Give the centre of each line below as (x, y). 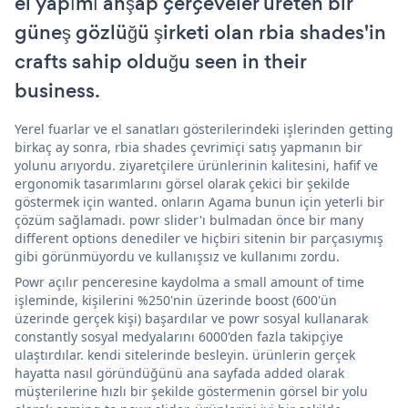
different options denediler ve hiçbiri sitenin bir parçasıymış (199, 238)
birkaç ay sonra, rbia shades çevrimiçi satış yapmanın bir (189, 147)
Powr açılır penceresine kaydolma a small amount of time (189, 281)
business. (57, 90)
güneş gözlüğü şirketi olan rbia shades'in (200, 32)
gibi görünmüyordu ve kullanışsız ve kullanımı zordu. (177, 256)
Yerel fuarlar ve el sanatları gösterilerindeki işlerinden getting (204, 128)
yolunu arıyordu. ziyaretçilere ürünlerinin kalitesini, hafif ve (196, 165)
